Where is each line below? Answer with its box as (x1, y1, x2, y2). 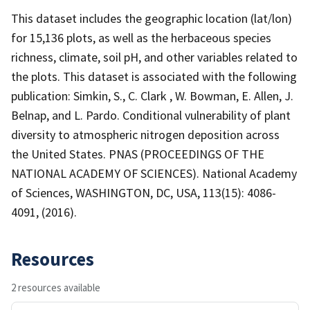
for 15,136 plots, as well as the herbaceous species (11, 29, 271, 46)
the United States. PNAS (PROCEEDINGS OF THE (11, 145, 264, 162)
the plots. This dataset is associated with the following (11, 68, 297, 84)
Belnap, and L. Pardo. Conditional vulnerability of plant (11, 107, 291, 123)
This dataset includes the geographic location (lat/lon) (11, 10, 292, 26)
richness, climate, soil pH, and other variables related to (11, 48, 298, 65)
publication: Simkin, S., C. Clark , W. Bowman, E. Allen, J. (11, 87, 293, 104)
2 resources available (11, 280, 100, 294)
